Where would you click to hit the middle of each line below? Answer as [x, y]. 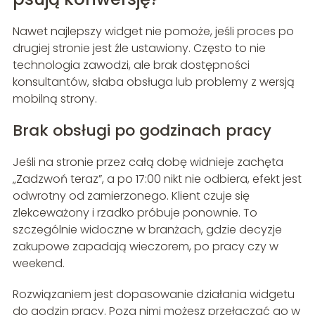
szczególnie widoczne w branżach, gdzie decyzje [147, 230]
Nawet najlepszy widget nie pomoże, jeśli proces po [153, 32]
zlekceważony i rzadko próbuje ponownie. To [135, 213]
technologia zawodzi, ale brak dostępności [131, 65]
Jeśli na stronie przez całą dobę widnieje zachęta [148, 162]
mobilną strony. [54, 99]
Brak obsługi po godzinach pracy [142, 131]
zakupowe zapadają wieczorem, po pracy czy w [145, 247]
